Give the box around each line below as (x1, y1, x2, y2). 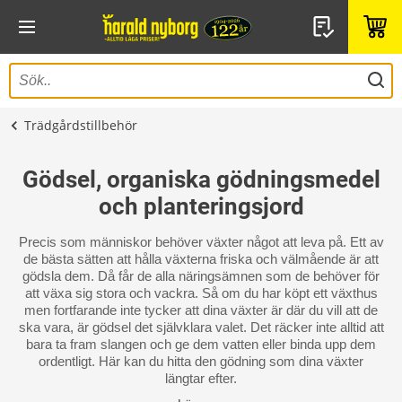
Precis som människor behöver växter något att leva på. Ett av (18, 234, 384, 249)
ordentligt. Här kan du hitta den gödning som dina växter (39, 354, 363, 369)
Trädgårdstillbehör (24, 117, 137, 134)
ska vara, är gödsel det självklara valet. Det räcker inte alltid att (18, 319, 384, 335)
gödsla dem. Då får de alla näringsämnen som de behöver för (22, 268, 380, 284)
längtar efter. (165, 371, 237, 386)
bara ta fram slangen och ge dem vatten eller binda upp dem (26, 336, 376, 352)
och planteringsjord (98, 193, 304, 220)
